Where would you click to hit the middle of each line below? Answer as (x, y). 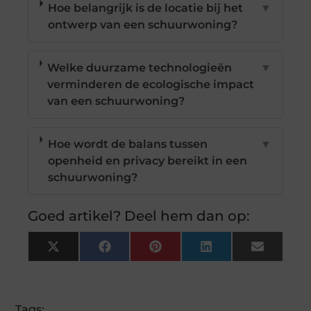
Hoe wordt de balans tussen (127, 144)
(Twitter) (84, 262)
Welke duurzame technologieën (139, 67)
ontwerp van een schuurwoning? (143, 24)
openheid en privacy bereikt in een (147, 160)
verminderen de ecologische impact (150, 84)
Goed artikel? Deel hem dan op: (139, 216)
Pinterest (187, 251)
